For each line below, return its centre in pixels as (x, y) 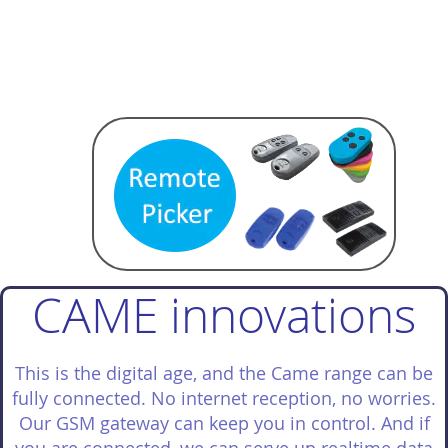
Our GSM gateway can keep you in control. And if (224, 423)
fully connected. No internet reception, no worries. (224, 398)
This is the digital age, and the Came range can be (224, 373)
